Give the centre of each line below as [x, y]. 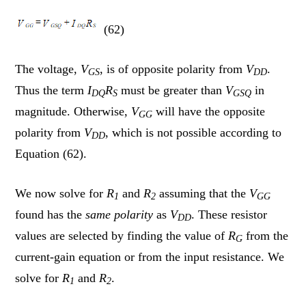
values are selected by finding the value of [122, 235]
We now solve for [61, 193]
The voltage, [48, 69]
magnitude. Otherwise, [73, 111]
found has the [51, 214]
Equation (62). [51, 153]
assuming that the [203, 193]
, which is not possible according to [194, 132]
